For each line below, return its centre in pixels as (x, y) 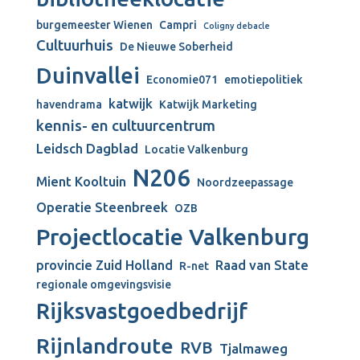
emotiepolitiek (264, 80)
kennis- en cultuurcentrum (126, 126)
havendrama (69, 104)
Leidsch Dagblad (87, 149)
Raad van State (262, 265)
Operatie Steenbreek (102, 207)
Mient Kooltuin (81, 182)
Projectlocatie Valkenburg (173, 236)
